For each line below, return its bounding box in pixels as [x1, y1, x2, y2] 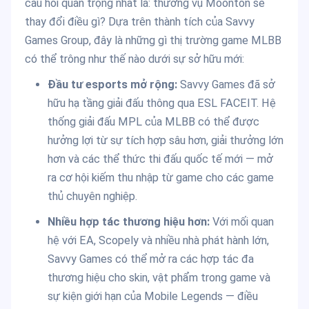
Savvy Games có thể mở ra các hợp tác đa [47, 252, 254, 266]
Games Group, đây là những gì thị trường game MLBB [25, 34, 281, 48]
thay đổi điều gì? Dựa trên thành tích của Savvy [25, 15, 255, 29]
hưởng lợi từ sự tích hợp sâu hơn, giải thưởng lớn [47, 134, 283, 148]
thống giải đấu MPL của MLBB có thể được [47, 115, 259, 129]
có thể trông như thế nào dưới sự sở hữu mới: [25, 52, 244, 66]
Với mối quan [209, 215, 274, 229]
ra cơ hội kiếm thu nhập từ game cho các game [47, 171, 274, 185]
